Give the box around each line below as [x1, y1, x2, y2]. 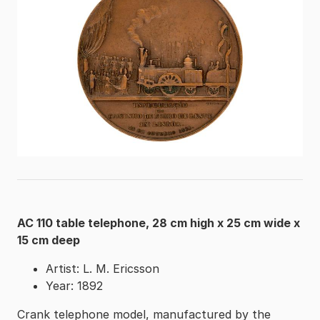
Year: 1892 [46, 278, 103, 293]
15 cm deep [17, 232, 80, 247]
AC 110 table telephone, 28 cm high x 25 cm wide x [17, 215, 300, 230]
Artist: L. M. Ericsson [46, 261, 159, 276]
